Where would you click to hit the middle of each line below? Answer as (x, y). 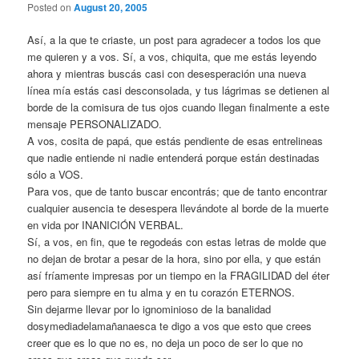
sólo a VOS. (56, 175)
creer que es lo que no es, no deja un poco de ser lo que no (165, 343)
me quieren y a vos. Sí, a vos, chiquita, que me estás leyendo (172, 57)
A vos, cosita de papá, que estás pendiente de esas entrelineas (175, 141)
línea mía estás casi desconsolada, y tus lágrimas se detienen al (179, 91)
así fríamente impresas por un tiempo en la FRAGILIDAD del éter (179, 276)
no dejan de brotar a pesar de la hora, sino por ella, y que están (174, 259)
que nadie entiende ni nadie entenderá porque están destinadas (174, 158)
